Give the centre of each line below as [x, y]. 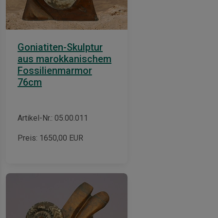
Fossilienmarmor [55, 70]
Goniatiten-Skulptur [60, 47]
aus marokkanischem [64, 59]
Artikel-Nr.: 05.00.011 [53, 118]
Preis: [28, 138]
